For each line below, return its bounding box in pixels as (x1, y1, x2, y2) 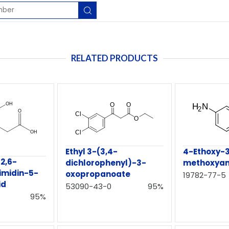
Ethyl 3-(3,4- (65, 146, 118, 157)
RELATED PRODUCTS (71, 53, 158, 63)
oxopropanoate (65, 168, 131, 179)
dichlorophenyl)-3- (65, 157, 147, 168)
